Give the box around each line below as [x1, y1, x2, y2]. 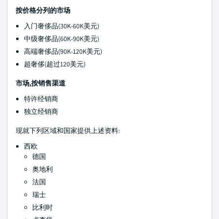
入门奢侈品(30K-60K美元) [24, 22, 99, 30]
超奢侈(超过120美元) [24, 60, 86, 68]
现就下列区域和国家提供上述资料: [16, 126, 120, 135]
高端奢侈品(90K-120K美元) [24, 47, 102, 56]
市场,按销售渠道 [16, 79, 66, 88]
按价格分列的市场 [16, 6, 70, 15]
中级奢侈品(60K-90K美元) [24, 34, 99, 43]
